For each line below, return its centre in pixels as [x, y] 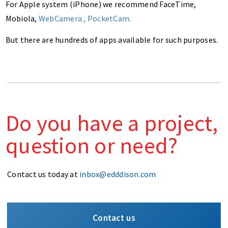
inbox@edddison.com [118, 174]
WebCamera [60, 19]
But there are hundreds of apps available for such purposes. [112, 40]
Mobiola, [22, 19]
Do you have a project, [112, 123]
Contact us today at [44, 174]
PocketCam [108, 19]
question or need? [92, 145]
